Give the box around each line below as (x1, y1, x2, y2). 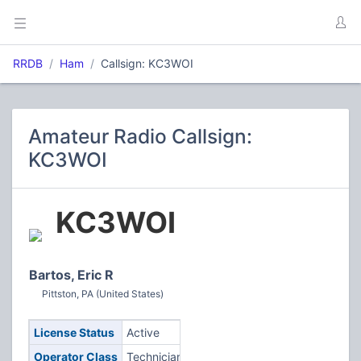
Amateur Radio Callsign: (28, 124, 252, 148)
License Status (33, 326, 114, 339)
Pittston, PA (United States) (42, 288, 164, 300)
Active (126, 326, 160, 339)
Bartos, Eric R (29, 267, 114, 283)
